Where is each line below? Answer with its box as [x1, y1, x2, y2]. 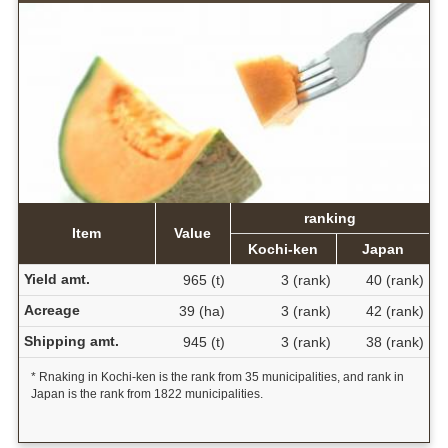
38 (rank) [365, 334, 424, 351]
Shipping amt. [23, 333, 119, 350]
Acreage [23, 302, 80, 319]
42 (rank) [365, 303, 424, 320]
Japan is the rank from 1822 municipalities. [30, 387, 263, 402]
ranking [303, 210, 356, 227]
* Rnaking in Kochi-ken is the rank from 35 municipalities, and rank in [30, 370, 404, 385]
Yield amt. [23, 271, 90, 288]
